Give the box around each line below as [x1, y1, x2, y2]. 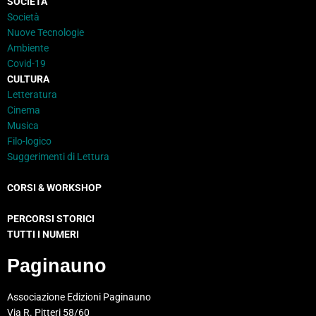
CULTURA [7, 73, 49, 85]
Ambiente [7, 42, 49, 54]
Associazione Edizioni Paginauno [7, 291, 151, 303]
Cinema [7, 104, 40, 116]
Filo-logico [7, 135, 51, 147]
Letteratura [7, 89, 57, 101]
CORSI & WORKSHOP [7, 182, 102, 194]
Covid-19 [7, 58, 46, 70]
